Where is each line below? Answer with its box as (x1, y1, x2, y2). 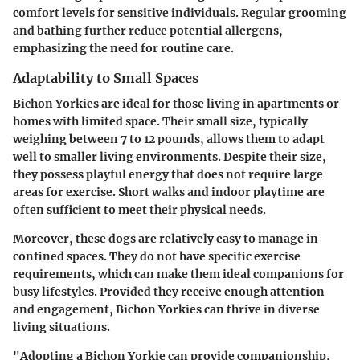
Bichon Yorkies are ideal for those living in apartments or (13, 96, 339, 111)
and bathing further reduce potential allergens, (13, 22, 283, 38)
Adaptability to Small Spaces (13, 69, 198, 86)
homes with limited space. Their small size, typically (13, 113, 308, 129)
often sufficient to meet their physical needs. (13, 202, 266, 217)
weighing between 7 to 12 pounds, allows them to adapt (13, 131, 325, 146)
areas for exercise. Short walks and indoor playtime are (13, 184, 325, 199)
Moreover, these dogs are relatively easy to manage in (13, 231, 318, 246)
